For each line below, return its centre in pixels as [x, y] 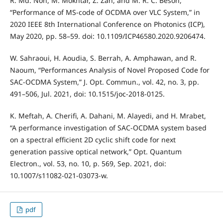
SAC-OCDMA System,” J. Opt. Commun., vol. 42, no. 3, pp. [104, 82]
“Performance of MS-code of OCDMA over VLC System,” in [105, 12]
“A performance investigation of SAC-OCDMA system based [108, 127]
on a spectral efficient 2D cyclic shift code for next [93, 139]
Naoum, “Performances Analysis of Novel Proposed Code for [110, 70]
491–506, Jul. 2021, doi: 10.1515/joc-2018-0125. [87, 94]
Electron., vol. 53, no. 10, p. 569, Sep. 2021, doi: [88, 163]
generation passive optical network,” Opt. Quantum [96, 151]
